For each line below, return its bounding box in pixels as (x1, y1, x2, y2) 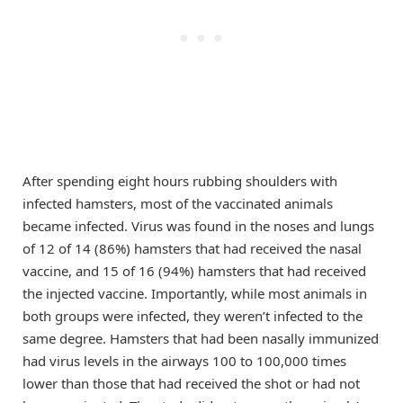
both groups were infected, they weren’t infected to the (22, 307, 363, 325)
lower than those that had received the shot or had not (22, 374, 360, 392)
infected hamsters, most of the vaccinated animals (22, 194, 333, 212)
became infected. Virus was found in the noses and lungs (22, 217, 374, 235)
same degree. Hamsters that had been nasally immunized (22, 329, 379, 347)
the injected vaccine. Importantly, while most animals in (22, 284, 367, 302)
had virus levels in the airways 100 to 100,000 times (22, 352, 346, 370)
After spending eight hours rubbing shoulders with (22, 172, 337, 190)
